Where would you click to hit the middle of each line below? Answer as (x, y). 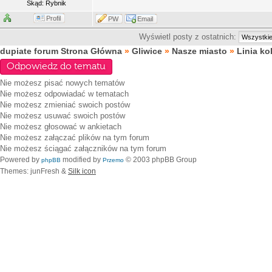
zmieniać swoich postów (86, 105)
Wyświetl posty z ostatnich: (189, 37)
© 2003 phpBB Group (160, 160)
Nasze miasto (199, 51)
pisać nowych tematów (83, 83)
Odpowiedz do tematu (56, 67)
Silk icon (82, 171)
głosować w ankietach (82, 127)
